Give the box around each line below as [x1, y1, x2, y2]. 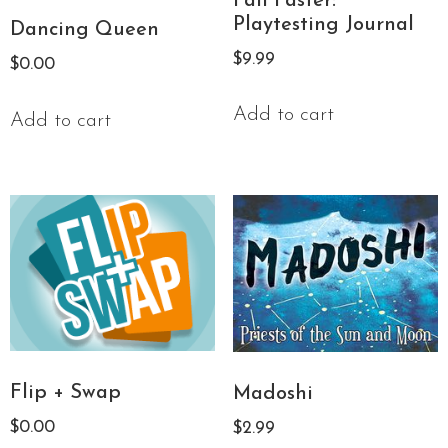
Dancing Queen [10, 20, 159, 41]
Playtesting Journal [232, 14, 414, 35]
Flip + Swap [10, 383, 121, 404]
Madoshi [232, 383, 313, 404]
